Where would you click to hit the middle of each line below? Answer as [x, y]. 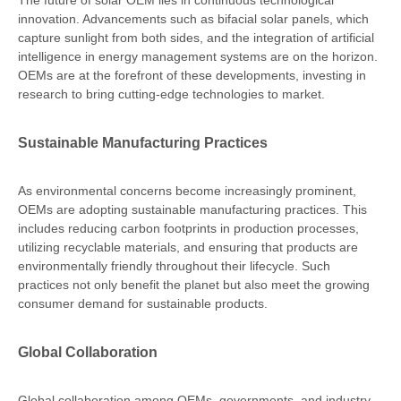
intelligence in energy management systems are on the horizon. [198, 56]
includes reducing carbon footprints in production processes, [188, 228]
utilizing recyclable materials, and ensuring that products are [188, 247]
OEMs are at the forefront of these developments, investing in [192, 75]
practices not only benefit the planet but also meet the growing [194, 285]
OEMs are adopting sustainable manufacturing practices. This [192, 209]
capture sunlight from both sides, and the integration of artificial [196, 38]
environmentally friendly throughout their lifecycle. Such [174, 266]
